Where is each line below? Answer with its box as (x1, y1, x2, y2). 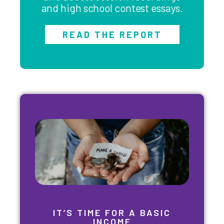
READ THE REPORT (62, 28, 162, 40)
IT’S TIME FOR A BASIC (53, 206, 171, 218)
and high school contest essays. (41, 1, 183, 14)
